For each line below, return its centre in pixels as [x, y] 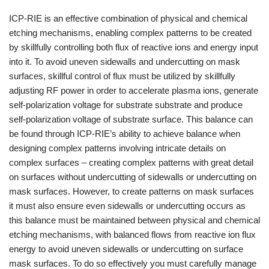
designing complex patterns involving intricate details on [117, 148]
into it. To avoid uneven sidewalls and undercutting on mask [125, 62]
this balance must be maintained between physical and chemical [134, 220]
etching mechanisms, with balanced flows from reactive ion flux [132, 234]
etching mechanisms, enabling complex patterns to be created [130, 33]
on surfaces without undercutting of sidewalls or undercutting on [133, 177]
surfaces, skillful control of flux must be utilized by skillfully [122, 76]
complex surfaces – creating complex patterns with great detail [131, 162]
